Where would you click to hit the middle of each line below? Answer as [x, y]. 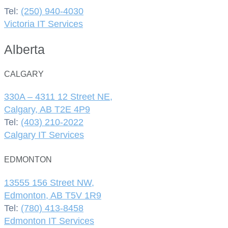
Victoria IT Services [44, 24]
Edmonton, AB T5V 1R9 [53, 195]
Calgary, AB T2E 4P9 [47, 110]
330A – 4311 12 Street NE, [58, 97]
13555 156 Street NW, [49, 182]
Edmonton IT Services [49, 221]
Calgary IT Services [44, 135]
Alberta [24, 50]
